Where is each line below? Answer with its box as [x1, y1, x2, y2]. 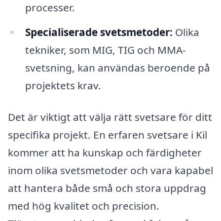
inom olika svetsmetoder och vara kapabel [8, 163, 213, 177]
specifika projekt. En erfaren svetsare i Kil [8, 127, 207, 142]
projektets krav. [25, 78, 101, 93]
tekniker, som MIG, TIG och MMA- [25, 43, 186, 57]
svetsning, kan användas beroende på [25, 61, 210, 75]
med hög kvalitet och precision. [8, 198, 159, 213]
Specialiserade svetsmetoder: [25, 25, 173, 39]
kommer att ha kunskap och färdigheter [8, 145, 202, 159]
